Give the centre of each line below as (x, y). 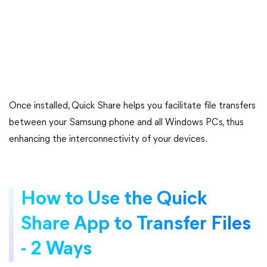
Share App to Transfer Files (136, 225)
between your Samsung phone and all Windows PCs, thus (126, 123)
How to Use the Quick (114, 200)
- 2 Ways (56, 250)
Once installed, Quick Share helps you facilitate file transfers (132, 106)
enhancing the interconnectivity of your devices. (108, 139)
